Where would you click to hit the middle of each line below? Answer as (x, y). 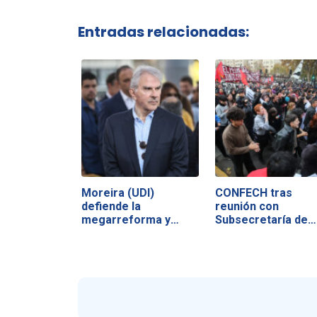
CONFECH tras (253, 192)
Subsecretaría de (261, 219)
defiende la (111, 206)
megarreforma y (126, 219)
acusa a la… (112, 233)
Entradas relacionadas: (163, 31)
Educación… (246, 233)
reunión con (247, 206)
